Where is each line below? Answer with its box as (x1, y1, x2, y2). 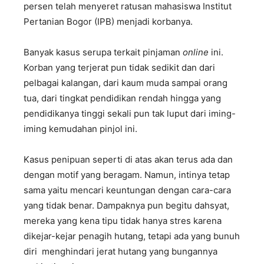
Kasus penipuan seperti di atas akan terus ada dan (24, 153, 233, 165)
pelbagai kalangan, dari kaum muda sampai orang (24, 77, 227, 88)
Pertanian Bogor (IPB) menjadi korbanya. (24, 15, 193, 27)
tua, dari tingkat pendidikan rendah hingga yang (24, 92, 221, 104)
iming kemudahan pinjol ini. (24, 123, 137, 134)
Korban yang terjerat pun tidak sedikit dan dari (24, 61, 215, 73)
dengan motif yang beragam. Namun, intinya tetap (24, 169, 230, 180)
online (183, 46, 209, 58)
